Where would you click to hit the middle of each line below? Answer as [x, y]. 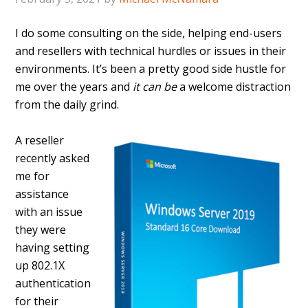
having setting [53, 247]
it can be [155, 87]
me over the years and [74, 87]
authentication [53, 283]
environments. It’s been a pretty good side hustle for [151, 69]
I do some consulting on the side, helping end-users [149, 33]
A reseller [40, 140]
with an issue [49, 212]
